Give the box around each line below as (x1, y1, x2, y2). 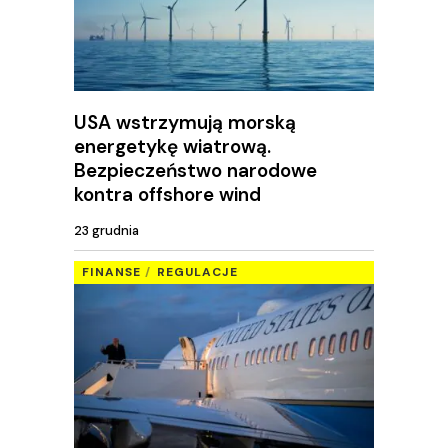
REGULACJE (157, 264, 238, 280)
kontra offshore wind (74, 181, 261, 207)
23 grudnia (74, 222, 139, 240)
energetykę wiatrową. (74, 133, 271, 159)
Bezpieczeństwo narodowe (74, 157, 317, 183)
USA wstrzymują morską (74, 109, 296, 135)
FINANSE (82, 264, 141, 280)
